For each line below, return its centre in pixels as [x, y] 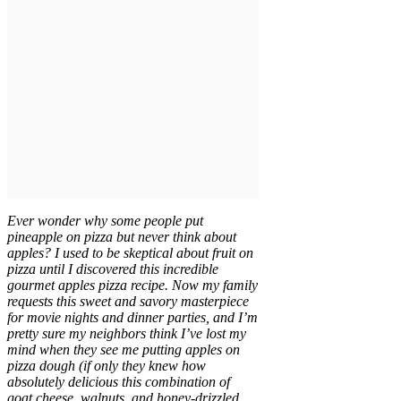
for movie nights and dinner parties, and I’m [132, 317]
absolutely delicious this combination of [119, 381]
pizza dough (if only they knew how [107, 365]
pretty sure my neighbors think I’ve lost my [127, 333]
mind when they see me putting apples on [124, 349]
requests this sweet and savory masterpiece [128, 301]
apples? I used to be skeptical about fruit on [130, 252]
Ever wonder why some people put [105, 220]
